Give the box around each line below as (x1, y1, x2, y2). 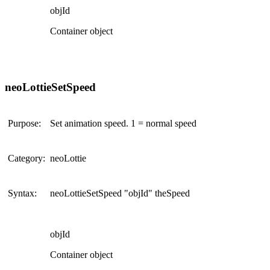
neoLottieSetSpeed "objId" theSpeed (50, 188, 190, 199)
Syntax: (8, 188, 37, 199)
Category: (8, 153, 45, 164)
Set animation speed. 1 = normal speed (50, 118, 196, 129)
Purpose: (8, 118, 41, 129)
